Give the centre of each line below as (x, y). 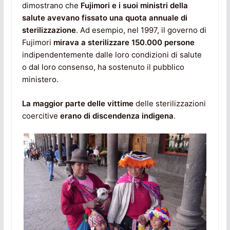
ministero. (40, 80)
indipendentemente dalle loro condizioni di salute (112, 55)
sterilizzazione (49, 30)
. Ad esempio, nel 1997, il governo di (141, 30)
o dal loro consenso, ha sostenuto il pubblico (103, 67)
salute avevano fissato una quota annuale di (104, 18)
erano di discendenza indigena (117, 116)
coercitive (41, 116)
